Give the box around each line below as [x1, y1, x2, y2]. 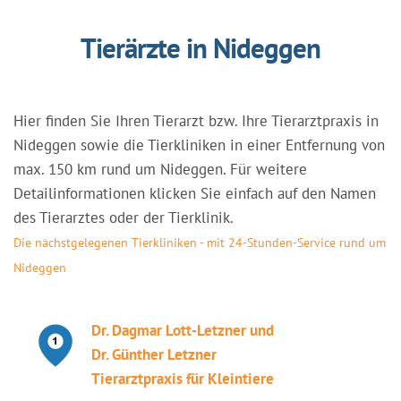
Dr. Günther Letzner [91, 345, 217, 364]
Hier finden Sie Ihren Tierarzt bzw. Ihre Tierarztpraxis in [13, 111, 379, 131]
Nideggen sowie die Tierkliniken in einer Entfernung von [13, 135, 385, 155]
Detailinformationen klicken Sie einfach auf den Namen [13, 183, 376, 203]
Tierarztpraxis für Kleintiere [91, 369, 274, 388]
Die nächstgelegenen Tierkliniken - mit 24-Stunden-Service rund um [13, 235, 386, 251]
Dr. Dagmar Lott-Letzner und [91, 320, 274, 340]
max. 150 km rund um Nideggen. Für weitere [13, 159, 307, 179]
